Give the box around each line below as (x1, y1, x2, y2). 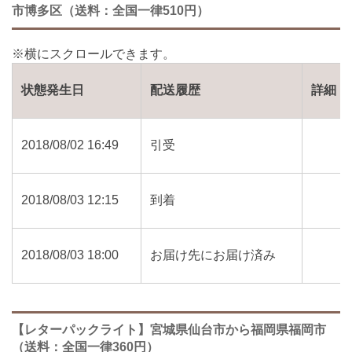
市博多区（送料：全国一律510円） (12, 4, 209, 18)
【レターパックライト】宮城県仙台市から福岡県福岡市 (12, 323, 326, 337)
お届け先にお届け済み (150, 248, 277, 262)
